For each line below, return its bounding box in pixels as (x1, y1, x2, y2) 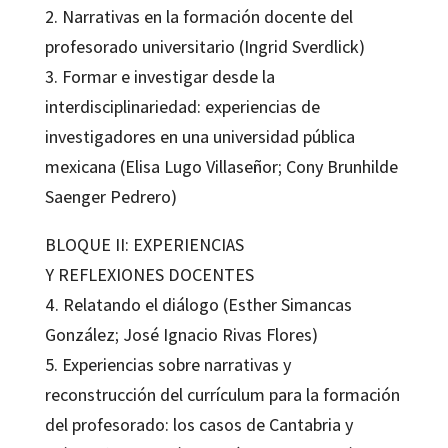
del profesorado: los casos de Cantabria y (44, 412, 353, 436)
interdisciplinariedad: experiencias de (44, 94, 320, 118)
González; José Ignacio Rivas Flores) (44, 322, 318, 346)
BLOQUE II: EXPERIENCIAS (44, 232, 244, 256)
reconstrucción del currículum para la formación (44, 382, 400, 406)
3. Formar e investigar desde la (44, 64, 275, 88)
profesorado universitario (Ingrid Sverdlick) (44, 34, 365, 58)
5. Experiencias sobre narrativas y (44, 352, 291, 376)
